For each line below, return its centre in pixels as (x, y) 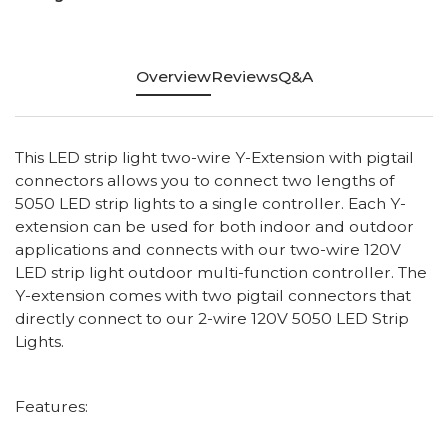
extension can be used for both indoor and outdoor (214, 226)
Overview (173, 76)
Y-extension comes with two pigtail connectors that (213, 295)
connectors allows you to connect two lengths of (204, 180)
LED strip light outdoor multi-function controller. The (221, 272)
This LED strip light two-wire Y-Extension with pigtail (214, 157)
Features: (51, 407)
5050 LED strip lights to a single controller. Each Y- (210, 203)
